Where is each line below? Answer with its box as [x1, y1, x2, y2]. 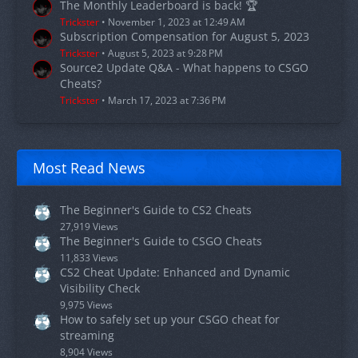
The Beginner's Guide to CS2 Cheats [60, 202, 252, 218]
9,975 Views [60, 298, 113, 312]
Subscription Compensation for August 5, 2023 [60, 29, 309, 45]
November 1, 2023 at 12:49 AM [108, 15, 245, 30]
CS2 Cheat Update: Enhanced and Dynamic [60, 265, 290, 280]
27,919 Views [60, 220, 118, 234]
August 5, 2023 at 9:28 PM [108, 46, 223, 61]
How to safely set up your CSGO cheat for [60, 312, 280, 328]
